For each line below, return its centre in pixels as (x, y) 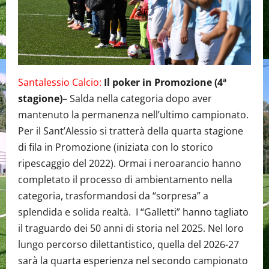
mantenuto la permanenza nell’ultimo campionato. (133, 115)
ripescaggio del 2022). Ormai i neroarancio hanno (130, 164)
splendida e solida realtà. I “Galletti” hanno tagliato (133, 212)
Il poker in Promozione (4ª (165, 83)
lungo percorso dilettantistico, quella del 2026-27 (128, 245)
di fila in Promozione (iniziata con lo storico (116, 147)
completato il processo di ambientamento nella (125, 180)
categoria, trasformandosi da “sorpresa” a (113, 196)
